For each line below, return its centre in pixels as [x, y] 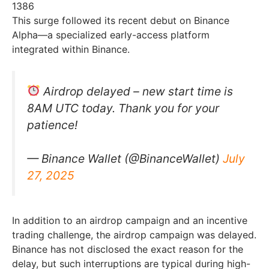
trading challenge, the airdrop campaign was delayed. [134, 235]
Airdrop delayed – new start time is [136, 91]
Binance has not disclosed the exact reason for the [128, 249]
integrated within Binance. [71, 49]
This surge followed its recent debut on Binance [121, 20]
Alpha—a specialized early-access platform [111, 35]
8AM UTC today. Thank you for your [123, 108]
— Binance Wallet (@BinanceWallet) [125, 159]
